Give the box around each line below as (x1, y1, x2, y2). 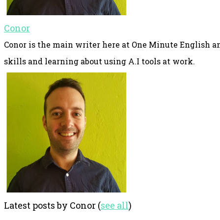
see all (101, 199, 129, 211)
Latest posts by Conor (4, 199, 98, 211)
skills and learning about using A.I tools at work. (4, 55, 195, 66)
